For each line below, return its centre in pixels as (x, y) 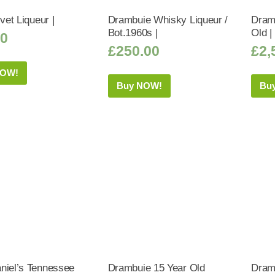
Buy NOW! (139, 85)
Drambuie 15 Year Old (156, 268)
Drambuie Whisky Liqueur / (168, 20)
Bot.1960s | (133, 33)
